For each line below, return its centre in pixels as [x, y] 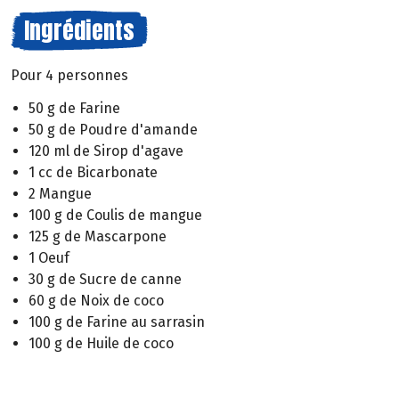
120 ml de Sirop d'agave [106, 151]
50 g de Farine [74, 108]
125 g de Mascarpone [98, 236]
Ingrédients [79, 30]
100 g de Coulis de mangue [115, 215]
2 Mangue [60, 193]
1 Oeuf [49, 257]
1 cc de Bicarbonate [93, 172]
